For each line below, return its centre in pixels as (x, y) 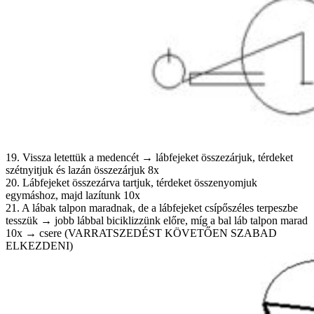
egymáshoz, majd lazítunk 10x (73, 195)
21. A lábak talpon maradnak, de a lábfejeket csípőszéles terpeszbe (152, 207)
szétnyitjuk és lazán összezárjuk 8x (82, 170)
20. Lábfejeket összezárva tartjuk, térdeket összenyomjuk (131, 182)
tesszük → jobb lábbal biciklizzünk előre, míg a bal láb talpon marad (157, 220)
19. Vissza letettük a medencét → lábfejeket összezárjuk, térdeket (149, 157)
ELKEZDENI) (39, 245)
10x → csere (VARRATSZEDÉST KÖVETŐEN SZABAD (141, 233)
